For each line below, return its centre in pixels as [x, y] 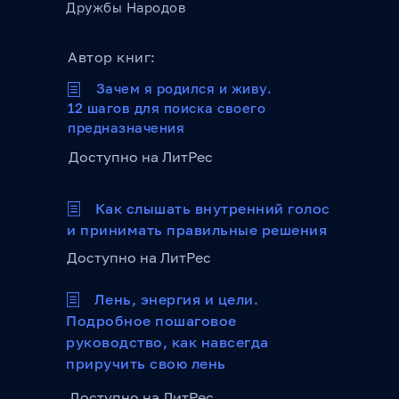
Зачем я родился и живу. [183, 88]
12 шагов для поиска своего [167, 108]
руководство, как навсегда [167, 342]
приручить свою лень [146, 363]
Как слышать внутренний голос [212, 208]
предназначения [126, 127]
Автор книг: [112, 57]
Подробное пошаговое [151, 321]
